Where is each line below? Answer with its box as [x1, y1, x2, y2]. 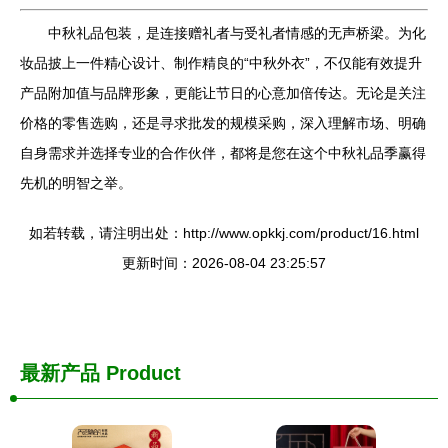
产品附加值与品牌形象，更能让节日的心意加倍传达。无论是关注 [20, 85, 426, 101]
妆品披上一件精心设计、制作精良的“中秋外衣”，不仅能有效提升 [20, 55, 422, 71]
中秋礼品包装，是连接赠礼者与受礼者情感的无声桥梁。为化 [48, 25, 426, 41]
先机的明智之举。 [20, 175, 132, 191]
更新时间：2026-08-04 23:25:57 [122, 255, 326, 271]
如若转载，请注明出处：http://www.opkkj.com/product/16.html [29, 225, 419, 241]
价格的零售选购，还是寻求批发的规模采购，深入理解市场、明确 [20, 115, 426, 131]
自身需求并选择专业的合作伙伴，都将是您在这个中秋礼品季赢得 [20, 145, 426, 161]
